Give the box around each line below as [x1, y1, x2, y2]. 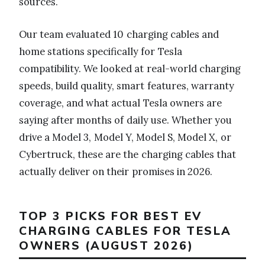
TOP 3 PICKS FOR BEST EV [19, 208, 202, 224]
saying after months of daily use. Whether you [19, 113, 232, 127]
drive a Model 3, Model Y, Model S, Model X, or [19, 130, 231, 144]
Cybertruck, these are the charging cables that [19, 147, 236, 161]
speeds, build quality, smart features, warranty [19, 79, 234, 92]
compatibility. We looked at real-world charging [19, 62, 241, 75]
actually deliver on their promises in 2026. [19, 164, 212, 178]
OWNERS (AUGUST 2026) [19, 237, 193, 254]
